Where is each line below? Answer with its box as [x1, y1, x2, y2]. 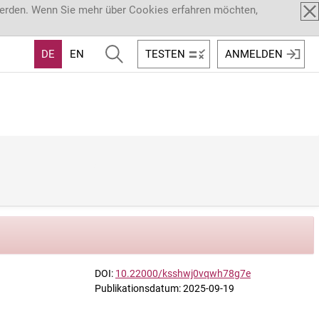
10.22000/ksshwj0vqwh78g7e [115, 268, 251, 279]
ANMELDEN [225, 47, 283, 61]
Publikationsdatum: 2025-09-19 [95, 283, 234, 294]
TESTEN [145, 47, 185, 61]
